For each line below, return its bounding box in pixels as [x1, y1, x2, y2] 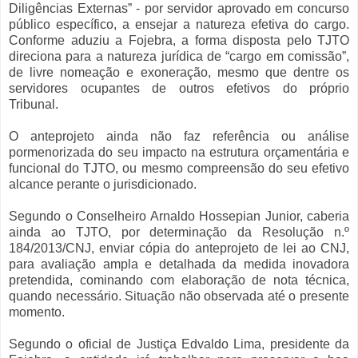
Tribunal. [9, 97, 62, 112]
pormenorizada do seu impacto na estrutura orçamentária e [9, 145, 349, 160]
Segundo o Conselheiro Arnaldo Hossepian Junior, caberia [9, 209, 349, 224]
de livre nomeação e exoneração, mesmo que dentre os [9, 66, 349, 80]
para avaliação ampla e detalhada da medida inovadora [9, 257, 349, 272]
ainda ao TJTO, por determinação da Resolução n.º [9, 225, 349, 240]
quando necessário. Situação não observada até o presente [9, 289, 349, 304]
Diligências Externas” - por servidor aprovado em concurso [9, 2, 349, 16]
